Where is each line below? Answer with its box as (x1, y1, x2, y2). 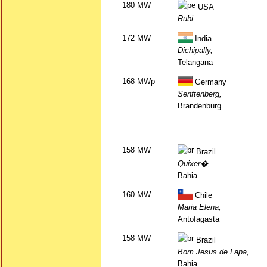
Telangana (178, 58, 213, 67)
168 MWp (122, 77, 155, 86)
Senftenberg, (178, 89, 222, 98)
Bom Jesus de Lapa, (178, 247, 249, 256)
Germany (193, 77, 226, 86)
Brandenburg (178, 101, 221, 110)
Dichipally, (178, 46, 213, 55)
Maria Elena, (178, 203, 221, 212)
